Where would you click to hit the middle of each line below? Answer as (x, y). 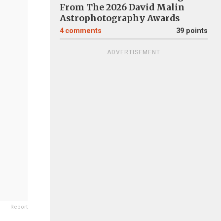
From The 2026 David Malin (122, 7)
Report (19, 207)
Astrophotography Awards (120, 18)
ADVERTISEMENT (134, 52)
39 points (192, 31)
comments (83, 31)
